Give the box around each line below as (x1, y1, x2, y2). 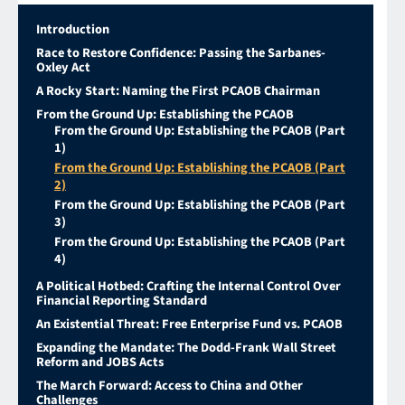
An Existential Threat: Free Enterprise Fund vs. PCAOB (36, 315, 343, 334)
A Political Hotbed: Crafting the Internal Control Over (36, 277, 341, 297)
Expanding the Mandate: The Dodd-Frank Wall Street (36, 338, 336, 358)
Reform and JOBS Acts (36, 353, 164, 372)
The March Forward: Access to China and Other (36, 376, 303, 396)
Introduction (36, 20, 109, 40)
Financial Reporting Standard (36, 291, 207, 311)
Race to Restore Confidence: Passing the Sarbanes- (36, 43, 325, 63)
